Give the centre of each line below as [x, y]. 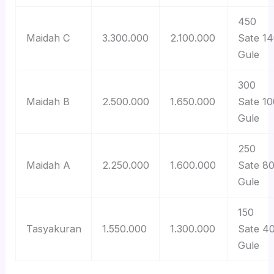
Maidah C [48, 38]
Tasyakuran [54, 229]
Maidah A [48, 165]
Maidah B [48, 102]
